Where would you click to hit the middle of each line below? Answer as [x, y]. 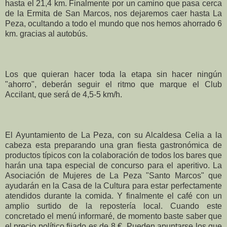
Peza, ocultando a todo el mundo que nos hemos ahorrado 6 [113, 23]
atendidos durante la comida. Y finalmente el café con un [113, 196]
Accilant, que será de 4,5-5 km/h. [64, 94]
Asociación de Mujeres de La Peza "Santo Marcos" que [113, 175]
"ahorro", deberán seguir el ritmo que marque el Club [113, 84]
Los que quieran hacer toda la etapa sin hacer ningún [113, 74]
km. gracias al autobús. [46, 33]
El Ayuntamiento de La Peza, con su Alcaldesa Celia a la [113, 135]
